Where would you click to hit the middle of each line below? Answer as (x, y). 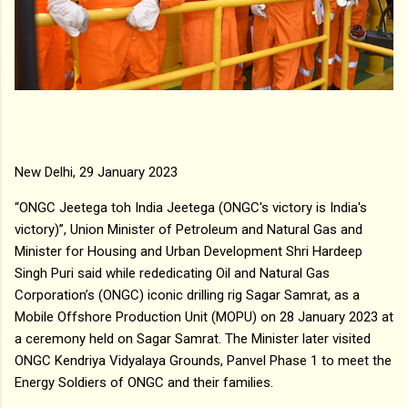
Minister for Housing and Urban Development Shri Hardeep (189, 251)
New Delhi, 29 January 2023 (96, 172)
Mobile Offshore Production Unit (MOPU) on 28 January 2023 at (204, 316)
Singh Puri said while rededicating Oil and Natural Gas (172, 273)
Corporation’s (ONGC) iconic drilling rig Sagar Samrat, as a (187, 295)
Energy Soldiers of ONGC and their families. (146, 382)
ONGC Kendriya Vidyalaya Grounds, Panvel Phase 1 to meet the (203, 360)
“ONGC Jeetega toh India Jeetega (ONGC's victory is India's (191, 207)
